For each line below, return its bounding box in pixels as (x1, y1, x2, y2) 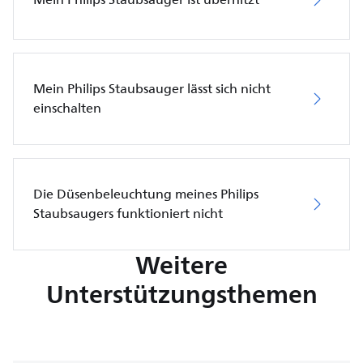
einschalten (33, 97, 101, 119)
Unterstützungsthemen (45, 272, 318, 315)
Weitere (135, 243, 228, 286)
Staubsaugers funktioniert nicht (33, 203, 223, 224)
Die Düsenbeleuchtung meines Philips (33, 183, 258, 205)
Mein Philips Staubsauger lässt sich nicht (33, 78, 271, 100)
